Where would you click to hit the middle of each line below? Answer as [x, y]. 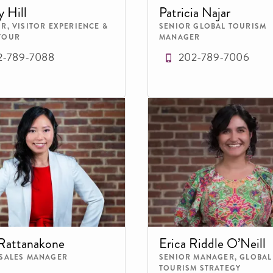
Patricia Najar [195, 12]
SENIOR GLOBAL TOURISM [213, 26]
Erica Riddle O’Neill [212, 243]
